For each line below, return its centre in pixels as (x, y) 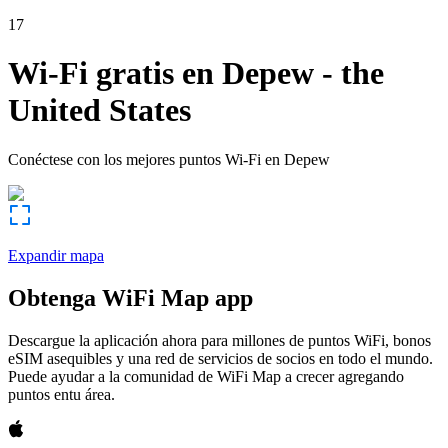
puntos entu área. (61, 394)
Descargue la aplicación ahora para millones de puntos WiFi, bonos (219, 340)
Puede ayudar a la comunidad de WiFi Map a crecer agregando (206, 376)
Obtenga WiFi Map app (130, 297)
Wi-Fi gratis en (111, 73)
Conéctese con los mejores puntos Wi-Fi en (144, 159)
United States (99, 110)
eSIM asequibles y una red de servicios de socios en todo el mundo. (220, 358)
